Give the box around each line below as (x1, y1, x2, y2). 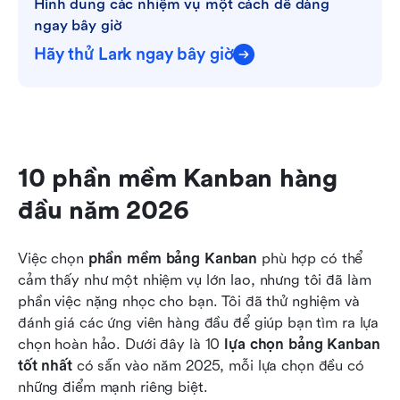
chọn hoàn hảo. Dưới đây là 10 (18, 335, 225, 353)
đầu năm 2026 (18, 196, 189, 225)
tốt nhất (18, 356, 72, 374)
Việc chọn (18, 249, 88, 267)
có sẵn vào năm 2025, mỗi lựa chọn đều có (71, 356, 364, 374)
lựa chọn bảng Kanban (224, 335, 380, 353)
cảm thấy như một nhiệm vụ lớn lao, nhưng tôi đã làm (18, 271, 371, 288)
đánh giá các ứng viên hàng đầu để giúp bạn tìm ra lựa (18, 313, 379, 331)
